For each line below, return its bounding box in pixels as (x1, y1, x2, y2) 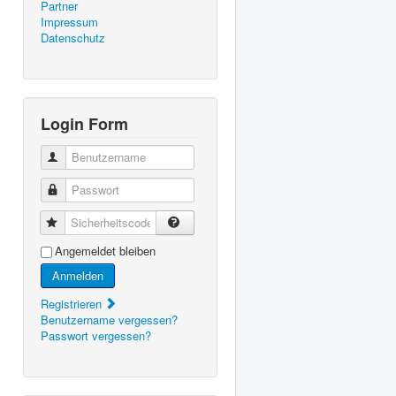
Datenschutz (41, 28, 105, 46)
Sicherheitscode (60, 213, 143, 231)
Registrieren (41, 294, 105, 312)
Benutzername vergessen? (41, 310, 178, 328)
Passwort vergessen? (41, 326, 151, 344)
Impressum (41, 12, 98, 30)
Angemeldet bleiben (55, 241, 156, 259)
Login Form (41, 111, 128, 135)
